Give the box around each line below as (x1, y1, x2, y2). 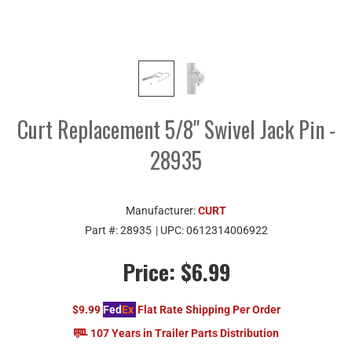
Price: (122, 255, 175, 288)
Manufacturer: (126, 203, 198, 217)
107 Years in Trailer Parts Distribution (90, 326, 279, 339)
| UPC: (155, 223, 186, 236)
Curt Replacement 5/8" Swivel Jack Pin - (16, 112, 335, 145)
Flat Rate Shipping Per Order (137, 302, 280, 316)
